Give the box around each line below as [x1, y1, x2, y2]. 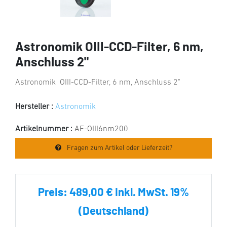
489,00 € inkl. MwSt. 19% [69, 186, 189, 198]
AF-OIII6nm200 [74, 125, 128, 133]
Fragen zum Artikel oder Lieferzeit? [65, 144, 172, 152]
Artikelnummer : [15, 125, 74, 133]
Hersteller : [15, 102, 53, 111]
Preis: [38, 186, 69, 198]
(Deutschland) [79, 205, 148, 217]
